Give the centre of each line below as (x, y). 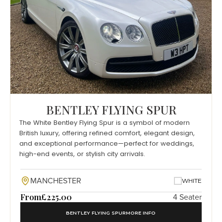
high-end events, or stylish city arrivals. (82, 154)
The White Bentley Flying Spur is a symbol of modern (105, 122)
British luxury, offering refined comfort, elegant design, (107, 133)
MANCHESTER (56, 181)
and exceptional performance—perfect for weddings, (107, 143)
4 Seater (187, 197)
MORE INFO (140, 213)
